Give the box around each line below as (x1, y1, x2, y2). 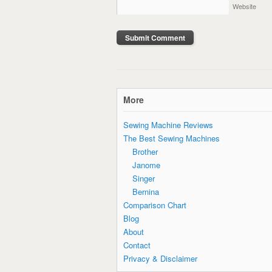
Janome (132, 158, 160, 171)
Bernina (132, 185, 159, 197)
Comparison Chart (123, 199, 186, 211)
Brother (132, 145, 158, 157)
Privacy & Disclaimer (123, 252, 197, 264)
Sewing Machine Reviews (123, 118, 213, 131)
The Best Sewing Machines (123, 132, 220, 144)
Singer (132, 172, 155, 184)
